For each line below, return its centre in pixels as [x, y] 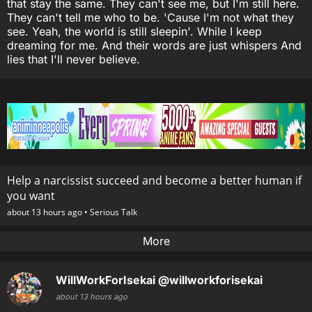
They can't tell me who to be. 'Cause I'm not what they [150, 18]
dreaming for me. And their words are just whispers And [154, 46]
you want [31, 196]
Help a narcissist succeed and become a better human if [154, 181]
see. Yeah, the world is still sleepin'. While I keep [134, 32]
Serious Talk [114, 212]
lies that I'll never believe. [73, 60]
